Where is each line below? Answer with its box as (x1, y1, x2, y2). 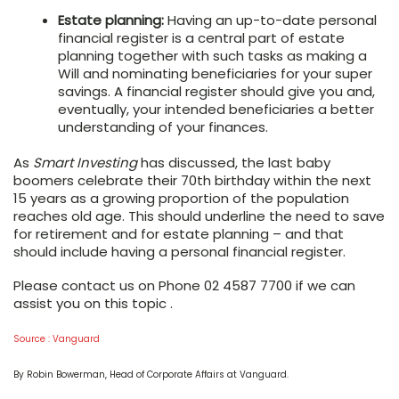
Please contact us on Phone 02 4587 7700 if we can (13, 275, 355, 295)
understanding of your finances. (58, 117, 268, 136)
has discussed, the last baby (137, 152, 330, 172)
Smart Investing (33, 152, 137, 172)
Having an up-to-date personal (164, 10, 377, 29)
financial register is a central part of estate (58, 28, 345, 47)
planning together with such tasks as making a (58, 45, 367, 65)
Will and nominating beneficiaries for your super (58, 63, 372, 83)
